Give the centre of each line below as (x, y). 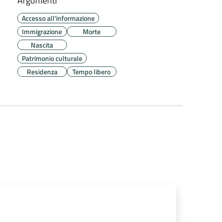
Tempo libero (92, 71)
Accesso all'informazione (58, 18)
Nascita (42, 45)
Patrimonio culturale (52, 58)
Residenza (42, 71)
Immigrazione (42, 31)
